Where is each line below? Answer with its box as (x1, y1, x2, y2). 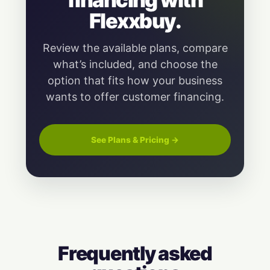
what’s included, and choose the (52, 58, 218, 71)
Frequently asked (58, 242, 212, 266)
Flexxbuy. (89, 8, 181, 34)
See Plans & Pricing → (91, 134, 179, 145)
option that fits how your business (48, 74, 222, 87)
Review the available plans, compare (42, 42, 228, 55)
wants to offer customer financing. (46, 90, 224, 104)
